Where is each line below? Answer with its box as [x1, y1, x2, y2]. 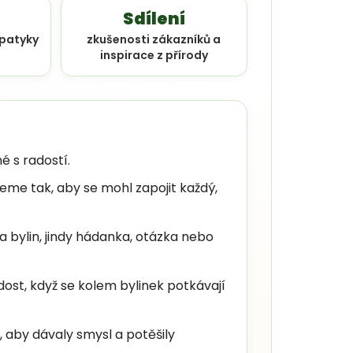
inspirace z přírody [99, 46, 208, 63]
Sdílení [122, 6, 185, 30]
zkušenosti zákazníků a [87, 31, 221, 47]
